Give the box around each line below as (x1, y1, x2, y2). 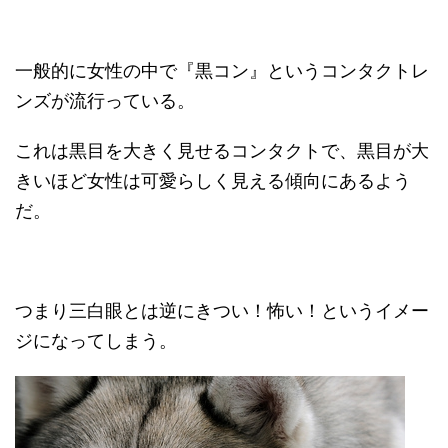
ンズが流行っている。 (15, 90, 195, 112)
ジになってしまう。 (15, 330, 177, 352)
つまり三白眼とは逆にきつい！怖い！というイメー (15, 300, 429, 322)
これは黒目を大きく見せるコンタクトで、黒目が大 (15, 140, 429, 162)
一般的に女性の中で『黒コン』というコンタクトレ (15, 60, 429, 82)
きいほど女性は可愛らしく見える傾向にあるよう (15, 170, 411, 192)
